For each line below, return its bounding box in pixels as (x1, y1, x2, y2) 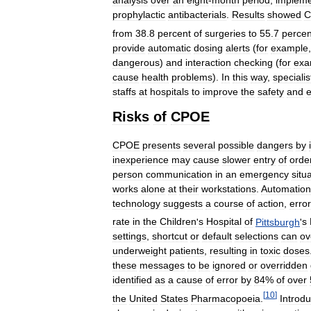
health (142, 71, 169, 83)
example (271, 42, 308, 53)
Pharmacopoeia (191, 292, 260, 304)
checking (234, 56, 273, 68)
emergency (239, 168, 289, 180)
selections (235, 230, 278, 242)
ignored (212, 260, 246, 271)
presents (142, 139, 180, 151)
